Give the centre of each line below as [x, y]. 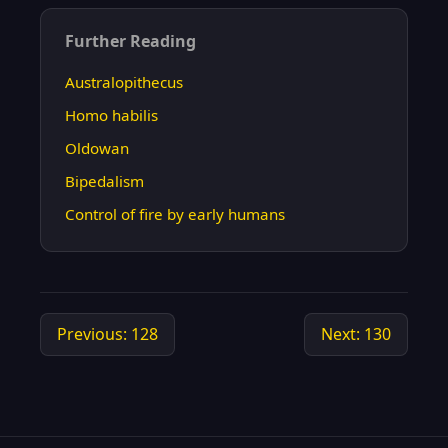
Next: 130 [356, 334]
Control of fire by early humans [175, 214]
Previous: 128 [107, 334]
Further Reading [130, 41]
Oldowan [97, 148]
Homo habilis [111, 115]
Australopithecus [124, 82]
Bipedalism [104, 181]
